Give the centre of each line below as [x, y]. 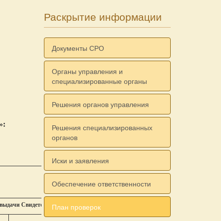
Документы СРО [78, 48]
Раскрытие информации [103, 17]
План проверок [76, 207]
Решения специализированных [102, 127]
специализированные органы [99, 81]
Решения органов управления [100, 104]
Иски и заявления [80, 160]
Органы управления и [87, 71]
